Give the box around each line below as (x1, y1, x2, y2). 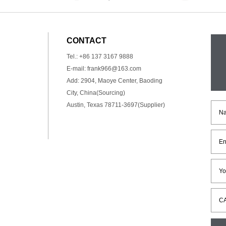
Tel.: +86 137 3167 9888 (67, 53, 133, 60)
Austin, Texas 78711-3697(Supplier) (67, 101, 165, 108)
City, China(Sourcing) (67, 89, 125, 96)
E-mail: (67, 65, 87, 72)
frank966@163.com (87, 65, 141, 72)
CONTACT (67, 36, 106, 45)
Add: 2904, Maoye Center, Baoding (67, 77, 162, 84)
